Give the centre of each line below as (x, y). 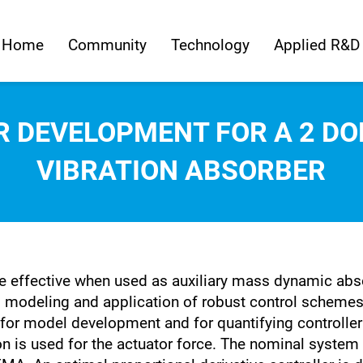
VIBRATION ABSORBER (181, 170)
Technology (210, 45)
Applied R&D (316, 45)
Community (107, 45)
